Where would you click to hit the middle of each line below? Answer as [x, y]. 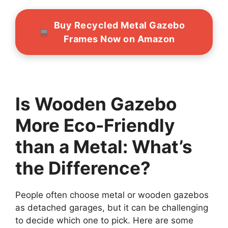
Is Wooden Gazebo [96, 104]
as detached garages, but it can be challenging [112, 208]
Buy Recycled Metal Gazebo [119, 25]
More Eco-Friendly [95, 125]
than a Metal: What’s [104, 147]
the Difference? [83, 168]
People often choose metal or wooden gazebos [112, 195]
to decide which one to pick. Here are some [104, 221]
